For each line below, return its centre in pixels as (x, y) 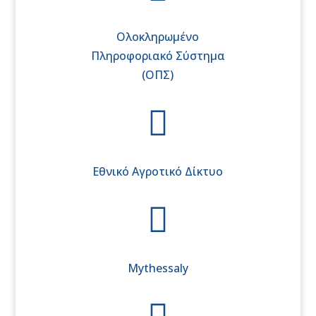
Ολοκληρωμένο (158, 36)
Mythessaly (158, 268)
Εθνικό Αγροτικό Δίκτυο (158, 171)
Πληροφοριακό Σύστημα (158, 55)
